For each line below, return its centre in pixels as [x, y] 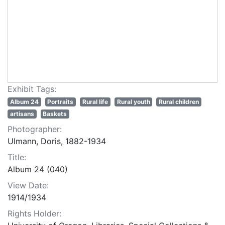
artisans [22, 114]
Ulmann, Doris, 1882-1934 [57, 141]
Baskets [55, 114]
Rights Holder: [34, 214]
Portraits [61, 102]
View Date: [28, 186]
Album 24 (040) [38, 170]
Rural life [95, 102]
